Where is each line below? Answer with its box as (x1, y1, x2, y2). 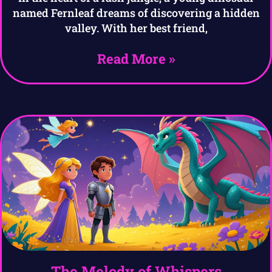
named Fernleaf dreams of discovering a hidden (12, 5, 260, 20)
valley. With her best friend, (64, 21, 208, 35)
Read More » (97, 50, 175, 67)
